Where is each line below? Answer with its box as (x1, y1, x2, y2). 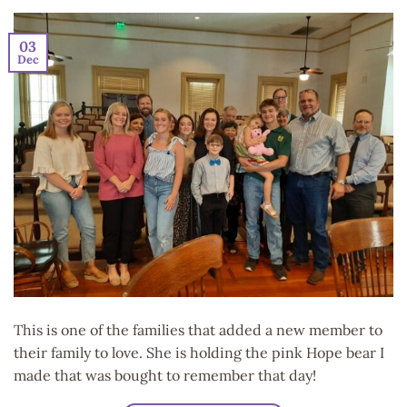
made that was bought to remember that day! (14, 366, 320, 385)
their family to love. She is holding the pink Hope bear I (14, 343, 384, 362)
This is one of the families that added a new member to (14, 321, 382, 340)
